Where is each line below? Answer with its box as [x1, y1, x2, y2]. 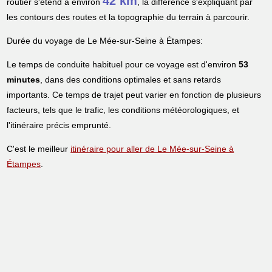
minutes [7, 75, 41, 85]
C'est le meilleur [7, 144, 71, 154]
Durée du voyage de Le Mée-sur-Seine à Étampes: [7, 36, 203, 46]
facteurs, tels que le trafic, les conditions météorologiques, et [7, 105, 240, 115]
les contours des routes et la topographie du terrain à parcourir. [7, 12, 250, 22]
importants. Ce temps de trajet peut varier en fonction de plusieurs [7, 90, 262, 100]
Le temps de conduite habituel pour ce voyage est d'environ [7, 59, 239, 70]
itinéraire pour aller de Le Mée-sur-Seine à [70, 144, 234, 154]
